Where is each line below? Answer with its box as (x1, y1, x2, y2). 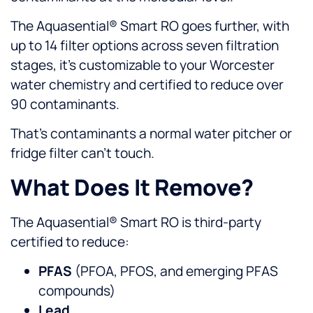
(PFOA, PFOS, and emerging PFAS (72, 262, 278, 281)
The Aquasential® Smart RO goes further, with (10, 17, 289, 36)
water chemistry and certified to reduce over (10, 75, 284, 94)
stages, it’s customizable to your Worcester (10, 56, 275, 75)
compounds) (38, 282, 115, 300)
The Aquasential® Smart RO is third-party (10, 212, 261, 231)
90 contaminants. (10, 95, 119, 114)
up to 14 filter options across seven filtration (10, 36, 279, 55)
